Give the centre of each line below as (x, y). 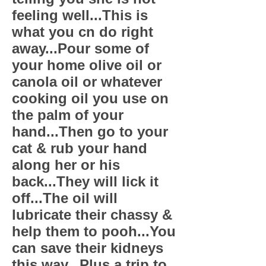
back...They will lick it (85, 181)
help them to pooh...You (94, 231)
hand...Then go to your (90, 132)
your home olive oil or (87, 65)
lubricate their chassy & (92, 215)
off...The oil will (65, 198)
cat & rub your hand (80, 148)
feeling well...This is (80, 15)
